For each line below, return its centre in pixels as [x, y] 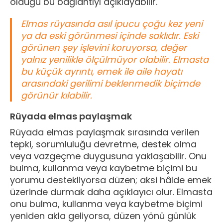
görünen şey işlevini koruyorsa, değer [104, 47]
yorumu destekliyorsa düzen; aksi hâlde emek [111, 180]
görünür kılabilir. [56, 95]
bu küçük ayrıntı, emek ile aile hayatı [102, 71]
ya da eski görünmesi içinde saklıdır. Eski [110, 35]
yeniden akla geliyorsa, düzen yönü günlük [103, 216]
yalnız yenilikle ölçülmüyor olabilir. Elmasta [115, 59]
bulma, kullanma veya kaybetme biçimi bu [104, 168]
